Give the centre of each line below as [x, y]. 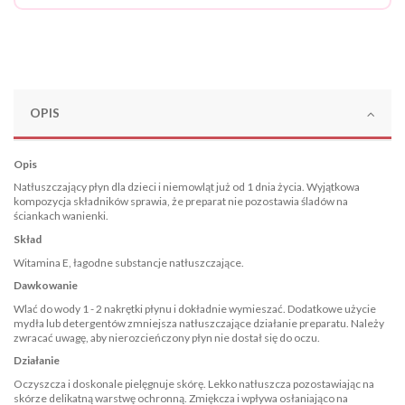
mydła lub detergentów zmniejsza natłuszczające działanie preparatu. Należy [199, 323]
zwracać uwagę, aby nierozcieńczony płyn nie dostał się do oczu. [167, 337]
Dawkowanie [46, 286]
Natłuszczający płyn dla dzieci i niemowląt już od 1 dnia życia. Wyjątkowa [187, 187]
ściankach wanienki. [61, 216]
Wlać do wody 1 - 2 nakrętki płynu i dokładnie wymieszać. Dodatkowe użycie [195, 308]
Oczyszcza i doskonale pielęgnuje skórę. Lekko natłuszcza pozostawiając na [194, 384]
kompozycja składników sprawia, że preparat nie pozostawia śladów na [181, 202]
